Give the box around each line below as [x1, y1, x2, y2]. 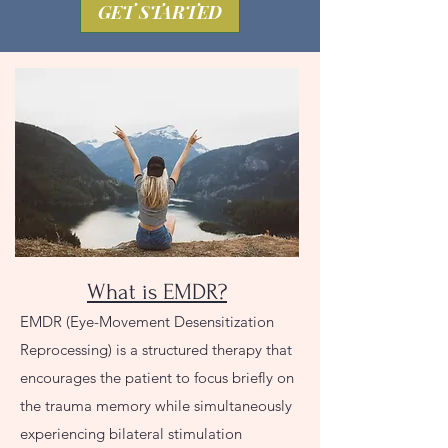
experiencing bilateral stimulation [20, 424, 242, 443]
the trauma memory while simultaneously [20, 396, 292, 415]
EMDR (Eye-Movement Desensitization [20, 312, 274, 331]
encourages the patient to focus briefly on [20, 368, 294, 387]
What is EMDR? [87, 279, 227, 305]
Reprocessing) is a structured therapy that [20, 340, 292, 359]
